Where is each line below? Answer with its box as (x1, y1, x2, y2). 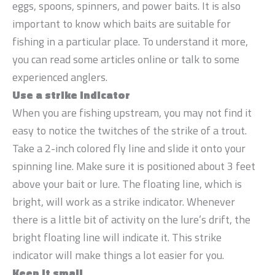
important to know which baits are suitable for (12, 15, 231, 33)
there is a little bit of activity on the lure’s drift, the (12, 211, 250, 228)
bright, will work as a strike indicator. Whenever (12, 193, 235, 211)
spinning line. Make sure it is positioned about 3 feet (12, 158, 255, 175)
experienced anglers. (12, 69, 107, 86)
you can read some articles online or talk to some (12, 51, 239, 68)
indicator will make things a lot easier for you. (12, 247, 224, 264)
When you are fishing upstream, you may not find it (12, 104, 252, 122)
